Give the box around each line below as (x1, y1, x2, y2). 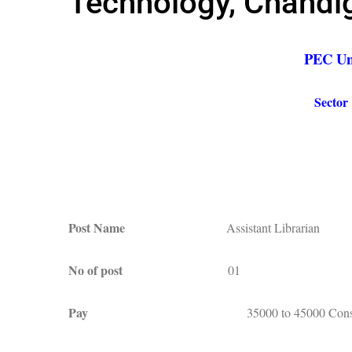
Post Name (68, 218, 226, 236)
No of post (68, 261, 228, 279)
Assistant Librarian (226, 219, 320, 236)
